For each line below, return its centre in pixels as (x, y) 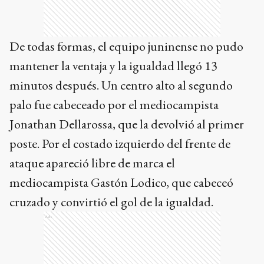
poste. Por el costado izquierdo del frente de (120, 21)
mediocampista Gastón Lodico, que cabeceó (121, 60)
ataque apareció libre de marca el (92, 40)
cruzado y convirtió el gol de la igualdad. (111, 79)
